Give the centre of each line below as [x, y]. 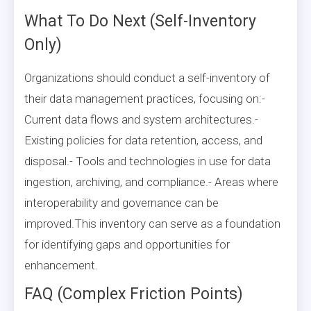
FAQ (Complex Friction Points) [134, 294]
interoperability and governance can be [121, 202]
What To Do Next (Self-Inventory [140, 21]
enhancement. [61, 265]
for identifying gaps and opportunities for [127, 244]
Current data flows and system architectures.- [141, 119]
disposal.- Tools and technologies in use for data [148, 161]
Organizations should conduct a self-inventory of [147, 77]
